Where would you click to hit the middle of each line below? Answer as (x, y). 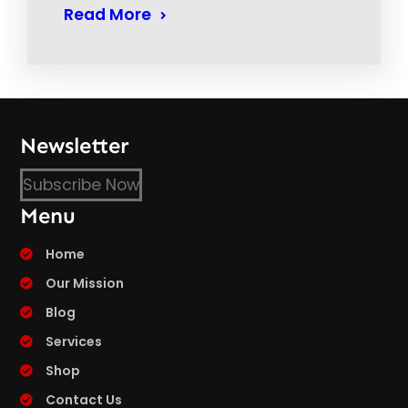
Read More (107, 15)
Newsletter (75, 145)
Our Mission (85, 283)
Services (74, 341)
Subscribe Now (82, 184)
